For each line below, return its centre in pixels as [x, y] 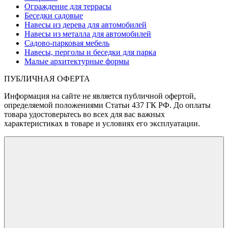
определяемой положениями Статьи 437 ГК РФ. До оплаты [107, 105]
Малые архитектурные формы [77, 62]
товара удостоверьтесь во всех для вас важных [84, 115]
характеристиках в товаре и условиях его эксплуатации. [102, 124]
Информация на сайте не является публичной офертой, [100, 96]
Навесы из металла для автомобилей [88, 34]
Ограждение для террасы [68, 7]
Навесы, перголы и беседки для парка [90, 52]
